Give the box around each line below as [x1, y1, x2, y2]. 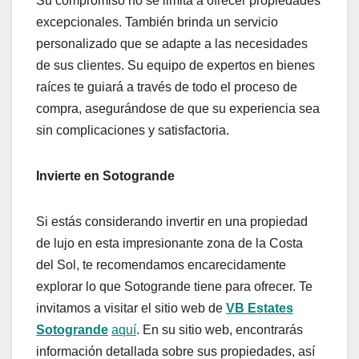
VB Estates [226, 301, 293, 316]
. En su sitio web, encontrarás [136, 323, 303, 337]
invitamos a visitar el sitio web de [36, 301, 226, 316]
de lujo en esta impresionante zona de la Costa [36, 236, 303, 251]
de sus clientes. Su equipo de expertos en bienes [36, 58, 315, 73]
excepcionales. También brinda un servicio [36, 15, 278, 30]
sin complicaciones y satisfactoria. [36, 123, 229, 138]
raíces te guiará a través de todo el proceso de [36, 80, 297, 95]
